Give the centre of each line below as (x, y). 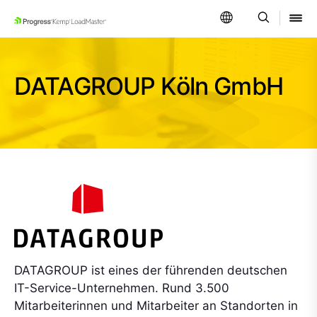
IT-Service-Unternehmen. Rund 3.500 (122, 288)
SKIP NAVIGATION (74, 25)
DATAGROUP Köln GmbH (149, 86)
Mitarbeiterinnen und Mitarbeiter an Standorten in (156, 306)
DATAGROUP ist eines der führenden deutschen (151, 270)
